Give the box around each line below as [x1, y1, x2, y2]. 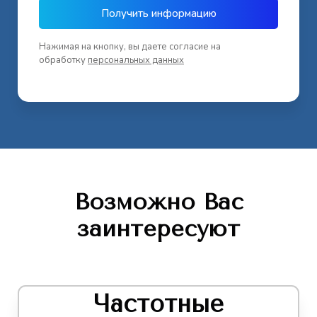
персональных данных [88, 53, 184, 67]
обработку [39, 53, 88, 67]
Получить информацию [100, 6, 217, 21]
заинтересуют [77, 216, 240, 243]
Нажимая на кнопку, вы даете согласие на [39, 40, 221, 53]
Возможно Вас [74, 189, 243, 216]
